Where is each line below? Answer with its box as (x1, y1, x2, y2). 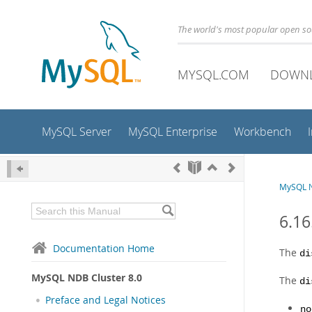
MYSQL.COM (178, 66, 249, 83)
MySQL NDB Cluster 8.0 (31, 271, 142, 284)
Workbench (234, 125, 291, 139)
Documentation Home (53, 242, 155, 255)
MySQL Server (42, 125, 111, 139)
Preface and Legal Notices (45, 294, 166, 306)
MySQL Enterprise (128, 125, 217, 139)
